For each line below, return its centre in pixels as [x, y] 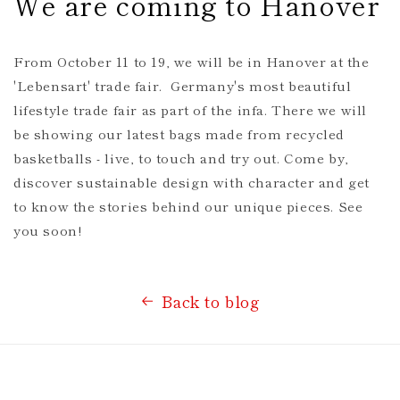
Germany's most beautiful [259, 85]
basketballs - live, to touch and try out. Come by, [182, 158]
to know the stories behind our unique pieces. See [188, 206]
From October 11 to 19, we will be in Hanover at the [192, 61]
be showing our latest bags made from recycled [179, 133]
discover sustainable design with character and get [192, 182]
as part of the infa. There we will [254, 109]
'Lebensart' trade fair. [90, 85]
